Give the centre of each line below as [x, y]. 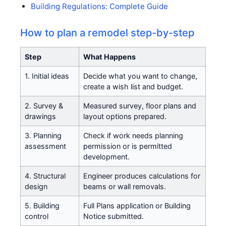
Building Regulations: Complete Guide [99, 6]
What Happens [109, 56]
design [36, 186]
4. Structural [45, 176]
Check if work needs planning [133, 135]
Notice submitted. [114, 216]
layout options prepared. [125, 116]
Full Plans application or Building [137, 205]
